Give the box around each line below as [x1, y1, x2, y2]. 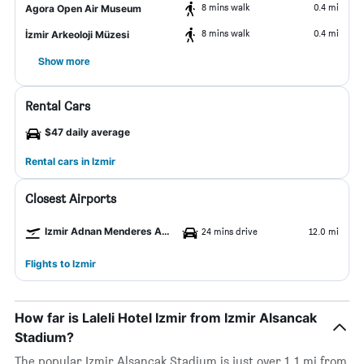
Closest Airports [25, 191, 116, 206]
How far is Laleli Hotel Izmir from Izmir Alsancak [15, 310, 317, 326]
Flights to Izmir [25, 258, 96, 270]
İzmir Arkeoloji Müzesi [25, 28, 129, 41]
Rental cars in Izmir [25, 155, 115, 167]
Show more [38, 54, 90, 68]
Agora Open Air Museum [25, 2, 141, 15]
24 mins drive [201, 225, 258, 237]
